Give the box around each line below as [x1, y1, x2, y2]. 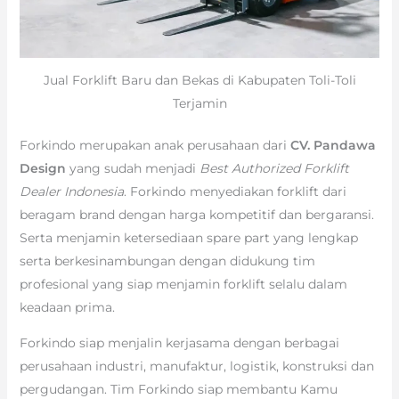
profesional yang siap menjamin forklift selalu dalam [19, 275, 347, 292]
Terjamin [172, 94, 227, 111]
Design [19, 159, 66, 176]
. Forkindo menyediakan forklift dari [123, 183, 346, 199]
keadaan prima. [19, 298, 115, 315]
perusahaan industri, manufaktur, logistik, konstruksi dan [19, 357, 374, 374]
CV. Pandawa [289, 136, 376, 153]
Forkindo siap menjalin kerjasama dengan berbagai [19, 334, 339, 351]
